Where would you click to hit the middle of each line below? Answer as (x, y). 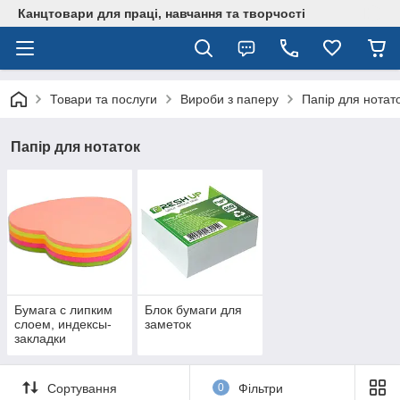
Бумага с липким (63, 310)
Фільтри (260, 388)
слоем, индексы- (63, 325)
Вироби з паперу (229, 99)
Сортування (82, 388)
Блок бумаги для (193, 310)
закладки (40, 339)
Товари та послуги (104, 99)
